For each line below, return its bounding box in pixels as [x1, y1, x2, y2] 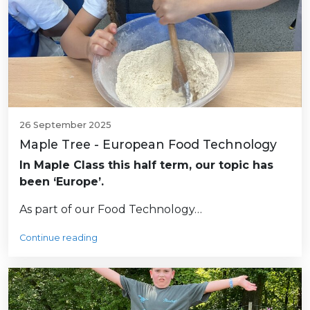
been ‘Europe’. [19, 174, 104, 188]
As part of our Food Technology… [19, 202, 202, 216]
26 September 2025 [19, 119, 111, 130]
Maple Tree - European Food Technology [19, 136, 277, 152]
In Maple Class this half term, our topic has [19, 158, 273, 172]
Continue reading [19, 232, 98, 243]
